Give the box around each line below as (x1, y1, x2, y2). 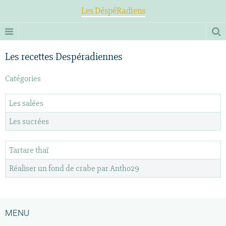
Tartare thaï (9, 144, 48, 155)
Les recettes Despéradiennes (5, 50, 123, 63)
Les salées (9, 97, 43, 108)
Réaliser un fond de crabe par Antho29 (9, 162, 139, 174)
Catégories (5, 73, 41, 84)
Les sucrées (9, 116, 49, 127)
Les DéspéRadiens (81, 5, 145, 16)
